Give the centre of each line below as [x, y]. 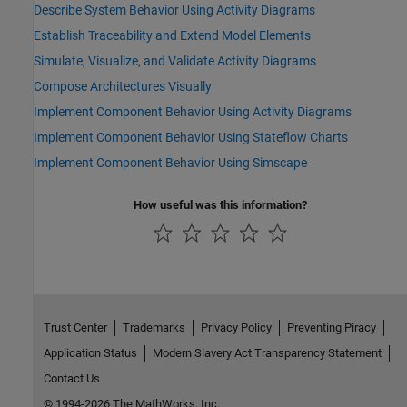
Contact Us [71, 379]
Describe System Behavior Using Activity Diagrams [174, 10]
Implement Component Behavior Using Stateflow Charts [191, 137]
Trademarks [154, 328]
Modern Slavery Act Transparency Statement [267, 353]
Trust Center [75, 328]
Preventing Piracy [331, 328]
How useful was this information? [220, 204]
